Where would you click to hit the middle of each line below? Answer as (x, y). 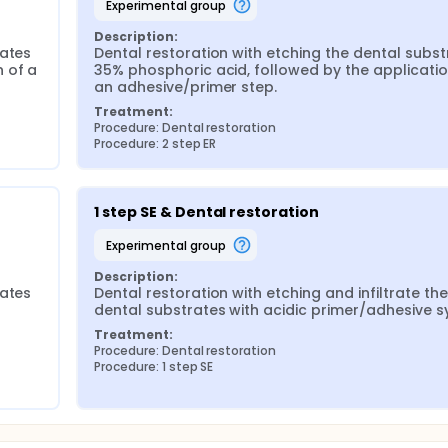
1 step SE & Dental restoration (207, 212)
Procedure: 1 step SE (154, 366)
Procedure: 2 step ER (155, 143)
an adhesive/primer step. (186, 87)
